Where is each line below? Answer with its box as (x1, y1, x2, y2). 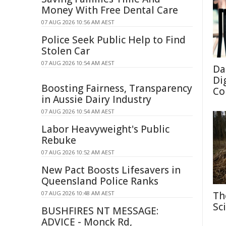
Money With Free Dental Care (41, 4, 178, 17)
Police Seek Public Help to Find (41, 33, 186, 46)
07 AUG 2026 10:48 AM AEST (41, 189, 115, 197)
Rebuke (41, 134, 76, 147)
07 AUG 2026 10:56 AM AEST (41, 18, 115, 26)
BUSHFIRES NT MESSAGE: (41, 204, 158, 217)
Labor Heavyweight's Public (41, 123, 169, 136)
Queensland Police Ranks (41, 175, 158, 188)
